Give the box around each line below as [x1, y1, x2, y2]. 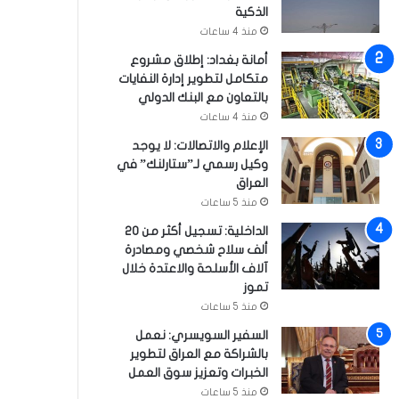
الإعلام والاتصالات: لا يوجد [132, 139, 268, 152]
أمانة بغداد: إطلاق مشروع [130, 53, 268, 67]
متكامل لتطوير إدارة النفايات [118, 72, 268, 85]
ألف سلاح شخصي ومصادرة [125, 243, 268, 256]
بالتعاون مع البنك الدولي [138, 91, 268, 104]
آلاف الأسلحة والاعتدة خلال [122, 262, 268, 275]
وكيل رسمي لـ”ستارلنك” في [117, 158, 268, 171]
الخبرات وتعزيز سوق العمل [128, 366, 268, 379]
